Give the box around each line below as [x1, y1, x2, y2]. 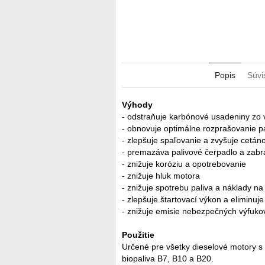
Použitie [122, 230, 154, 240]
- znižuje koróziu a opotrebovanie [122, 159, 248, 169]
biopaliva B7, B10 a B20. [122, 254, 214, 264]
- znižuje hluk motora [122, 171, 200, 181]
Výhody [122, 100, 155, 110]
